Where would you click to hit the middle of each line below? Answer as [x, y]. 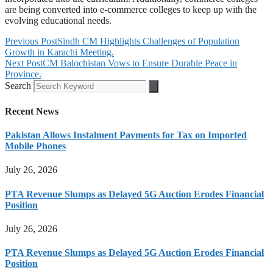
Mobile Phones [35, 146]
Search [18, 86]
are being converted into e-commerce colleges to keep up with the [131, 10]
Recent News [32, 111]
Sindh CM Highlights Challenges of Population [148, 41]
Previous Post [31, 41]
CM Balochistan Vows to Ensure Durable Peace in [140, 63]
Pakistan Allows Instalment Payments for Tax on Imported [126, 135]
